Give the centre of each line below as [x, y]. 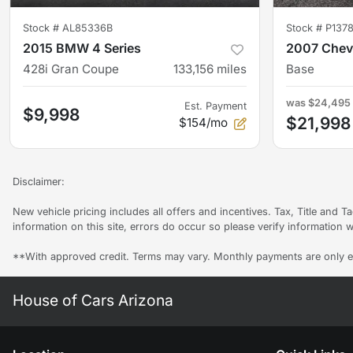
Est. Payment [216, 106]
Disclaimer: [39, 182]
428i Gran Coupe [71, 69]
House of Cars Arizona [93, 301]
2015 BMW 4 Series [82, 48]
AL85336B [87, 28]
